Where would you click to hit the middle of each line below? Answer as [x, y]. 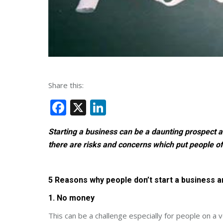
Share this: [66, 85]
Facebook [101, 107]
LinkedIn [138, 107]
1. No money [71, 198]
